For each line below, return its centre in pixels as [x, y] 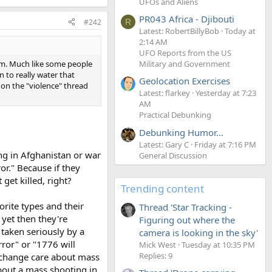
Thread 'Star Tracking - [185, 207]
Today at [240, 31]
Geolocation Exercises [185, 81]
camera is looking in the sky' [199, 232]
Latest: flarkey [165, 93]
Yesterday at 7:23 [226, 93]
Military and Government [185, 63]
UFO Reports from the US [185, 53]
